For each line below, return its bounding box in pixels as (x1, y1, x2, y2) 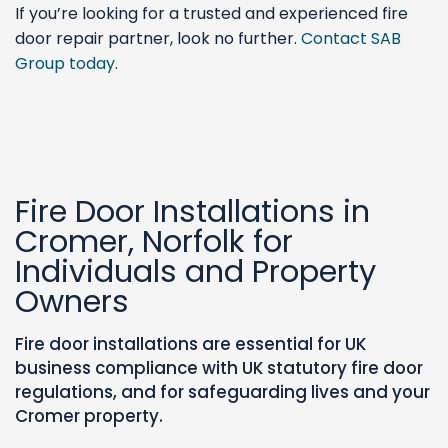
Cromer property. (15, 404, 163, 429)
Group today (15, 52, 115, 76)
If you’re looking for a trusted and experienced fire (15, 2, 408, 26)
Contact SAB (301, 27, 401, 51)
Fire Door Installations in (15, 189, 370, 233)
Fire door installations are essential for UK (15, 332, 366, 357)
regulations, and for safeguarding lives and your (15, 380, 430, 405)
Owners (15, 279, 129, 323)
